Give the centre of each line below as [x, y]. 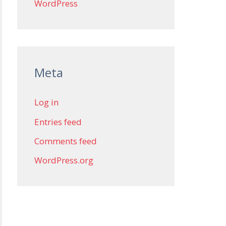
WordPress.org [64, 160]
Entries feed [58, 122]
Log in [46, 102]
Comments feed [66, 141]
